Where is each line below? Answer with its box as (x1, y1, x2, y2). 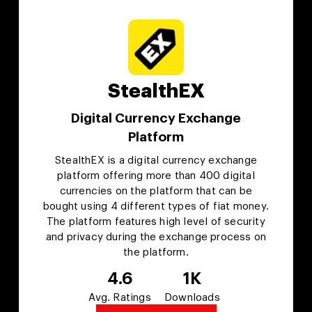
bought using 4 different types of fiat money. (43, 201, 270, 212)
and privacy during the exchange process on (45, 232, 267, 243)
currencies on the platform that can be (59, 186, 253, 197)
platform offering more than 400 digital (57, 171, 255, 182)
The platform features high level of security (47, 217, 265, 228)
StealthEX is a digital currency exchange (55, 155, 257, 166)
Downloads (164, 292, 220, 304)
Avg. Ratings (88, 292, 151, 304)
